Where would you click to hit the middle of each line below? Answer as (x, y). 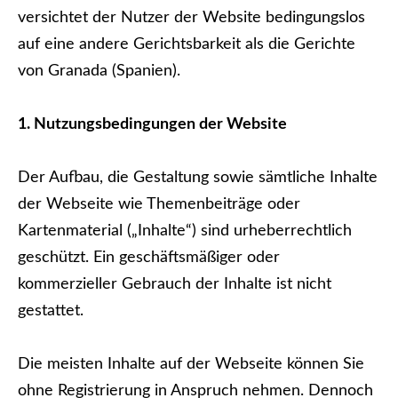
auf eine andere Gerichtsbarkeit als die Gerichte (187, 44)
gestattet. (51, 311)
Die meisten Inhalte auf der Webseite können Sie (191, 364)
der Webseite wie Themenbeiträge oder (159, 204)
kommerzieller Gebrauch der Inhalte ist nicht (175, 284)
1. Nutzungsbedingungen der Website (152, 124)
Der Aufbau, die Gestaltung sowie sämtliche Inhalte (198, 178)
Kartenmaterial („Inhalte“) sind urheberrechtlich (185, 231)
